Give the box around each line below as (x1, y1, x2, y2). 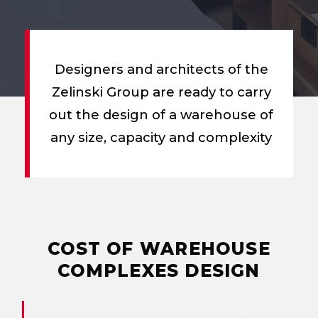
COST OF (48, 237, 134, 259)
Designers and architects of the (54, 60, 268, 77)
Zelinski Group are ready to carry (51, 83, 271, 100)
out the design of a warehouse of (49, 106, 274, 123)
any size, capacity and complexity (50, 128, 273, 146)
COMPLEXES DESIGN (57, 259, 261, 281)
